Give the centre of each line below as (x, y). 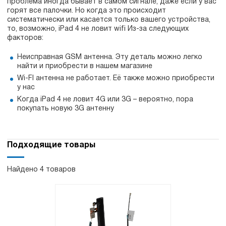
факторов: (25, 38)
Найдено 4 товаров (41, 170)
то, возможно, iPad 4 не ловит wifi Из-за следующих (98, 29)
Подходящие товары (51, 145)
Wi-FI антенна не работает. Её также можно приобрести (116, 78)
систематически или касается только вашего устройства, (109, 20)
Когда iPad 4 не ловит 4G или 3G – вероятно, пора (105, 100)
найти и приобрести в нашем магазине (85, 66)
